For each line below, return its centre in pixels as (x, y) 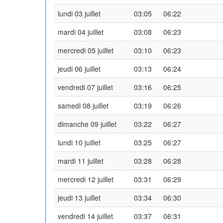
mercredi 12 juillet (86, 179)
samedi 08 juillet (83, 105)
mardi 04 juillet (81, 32)
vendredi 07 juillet (85, 87)
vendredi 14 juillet (85, 216)
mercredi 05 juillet (86, 50)
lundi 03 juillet (79, 13)
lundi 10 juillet (79, 142)
